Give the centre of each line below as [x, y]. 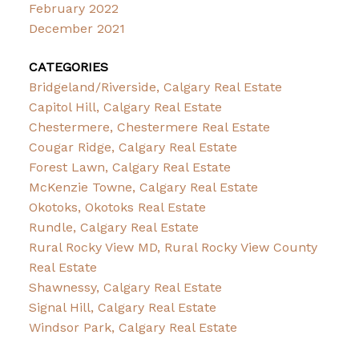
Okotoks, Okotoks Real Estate [117, 207]
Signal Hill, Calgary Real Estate [122, 307]
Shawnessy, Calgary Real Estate [125, 287]
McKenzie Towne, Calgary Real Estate [143, 187]
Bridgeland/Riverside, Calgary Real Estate [155, 87]
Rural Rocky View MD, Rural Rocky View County [173, 247]
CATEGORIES [68, 67]
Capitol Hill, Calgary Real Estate [125, 107]
